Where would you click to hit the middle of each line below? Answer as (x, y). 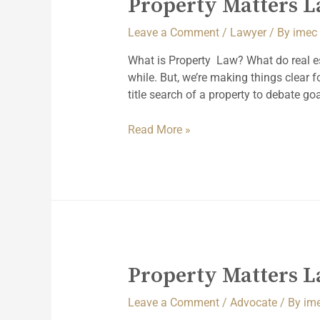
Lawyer (248, 32)
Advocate (253, 303)
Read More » (159, 130)
